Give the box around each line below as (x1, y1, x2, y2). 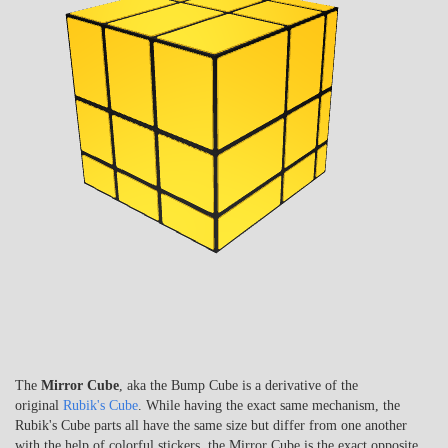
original (15, 397, 63, 413)
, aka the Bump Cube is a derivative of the (119, 377, 358, 393)
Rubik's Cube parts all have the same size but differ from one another (15, 417, 407, 433)
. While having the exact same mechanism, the (138, 397, 400, 413)
